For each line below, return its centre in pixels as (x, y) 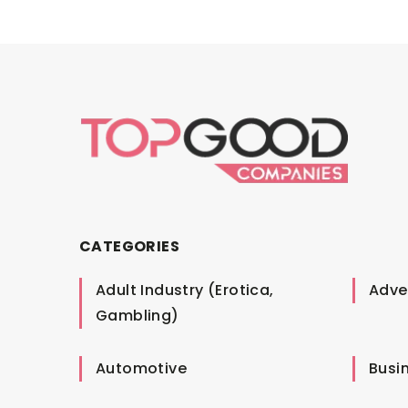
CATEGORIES (129, 246)
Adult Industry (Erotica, (185, 290)
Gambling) (138, 315)
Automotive (141, 368)
